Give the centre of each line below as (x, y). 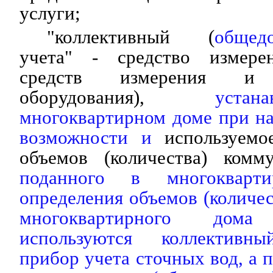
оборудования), (117, 97)
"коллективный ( (131, 37)
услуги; (50, 13)
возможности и (86, 137)
